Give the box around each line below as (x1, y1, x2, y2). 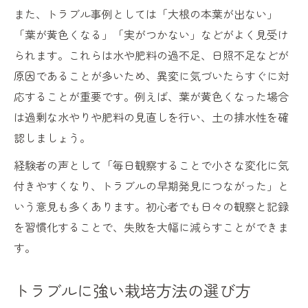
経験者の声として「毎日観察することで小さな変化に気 (14, 157, 289, 174)
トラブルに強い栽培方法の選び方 (14, 278, 251, 302)
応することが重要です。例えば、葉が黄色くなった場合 (14, 88, 289, 105)
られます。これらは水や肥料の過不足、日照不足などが (14, 47, 289, 64)
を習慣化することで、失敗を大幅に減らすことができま (14, 219, 289, 236)
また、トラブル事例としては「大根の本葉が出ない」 (14, 5, 278, 23)
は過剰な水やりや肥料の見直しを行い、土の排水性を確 (14, 109, 289, 126)
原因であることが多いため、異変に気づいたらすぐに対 (14, 67, 289, 85)
